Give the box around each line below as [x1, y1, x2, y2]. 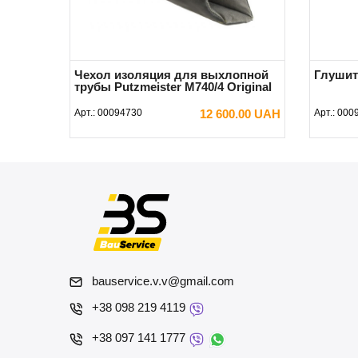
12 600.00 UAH [200, 106, 280, 121]
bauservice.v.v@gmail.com [92, 273, 234, 288]
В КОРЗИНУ [149, 135, 205, 147]
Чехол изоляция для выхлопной [74, 67, 268, 82]
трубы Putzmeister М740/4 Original [74, 79, 272, 93]
